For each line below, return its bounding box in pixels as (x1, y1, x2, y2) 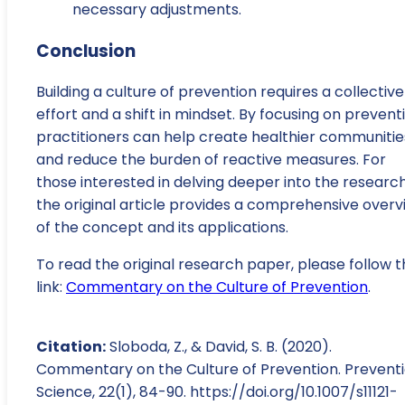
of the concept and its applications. (36, 217, 288, 239)
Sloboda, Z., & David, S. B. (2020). (106, 336, 332, 358)
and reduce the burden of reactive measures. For (36, 149, 386, 171)
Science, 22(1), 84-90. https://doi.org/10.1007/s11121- (36, 381, 398, 403)
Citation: (36, 336, 106, 358)
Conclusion (36, 38, 136, 63)
